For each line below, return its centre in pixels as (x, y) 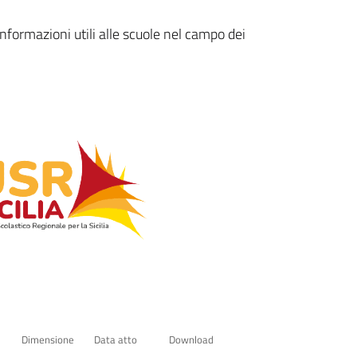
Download (191, 339)
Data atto (116, 339)
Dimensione (48, 339)
